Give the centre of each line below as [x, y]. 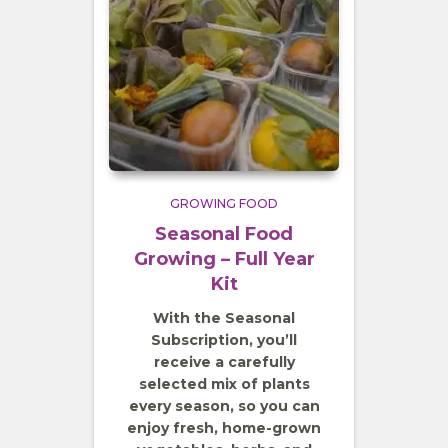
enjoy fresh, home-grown [224, 427]
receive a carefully [224, 361]
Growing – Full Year [224, 258]
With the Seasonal [224, 317]
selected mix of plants [224, 383]
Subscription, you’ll [224, 339]
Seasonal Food [224, 233]
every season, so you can [224, 405]
